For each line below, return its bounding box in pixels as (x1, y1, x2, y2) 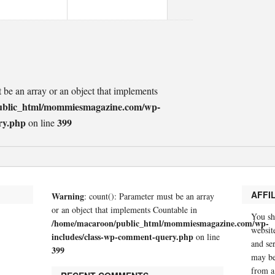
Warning (52, 190, 84, 203)
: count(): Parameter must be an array (84, 190, 214, 202)
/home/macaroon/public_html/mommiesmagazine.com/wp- (52, 217, 269, 230)
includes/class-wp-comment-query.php (52, 230, 193, 243)
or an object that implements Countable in (52, 204, 197, 215)
